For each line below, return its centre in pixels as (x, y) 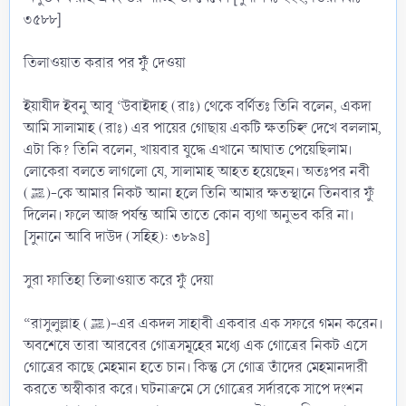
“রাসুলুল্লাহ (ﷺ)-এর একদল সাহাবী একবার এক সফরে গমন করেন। (57, 324)
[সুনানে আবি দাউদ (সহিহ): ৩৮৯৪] (117, 237)
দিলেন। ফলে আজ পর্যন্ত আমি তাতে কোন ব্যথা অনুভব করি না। (188, 215)
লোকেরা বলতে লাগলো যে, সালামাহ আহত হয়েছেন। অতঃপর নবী (197, 171)
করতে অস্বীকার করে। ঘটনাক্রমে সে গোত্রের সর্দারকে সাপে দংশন (193, 389)
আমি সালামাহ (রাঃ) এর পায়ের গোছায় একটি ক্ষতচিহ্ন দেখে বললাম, (203, 128)
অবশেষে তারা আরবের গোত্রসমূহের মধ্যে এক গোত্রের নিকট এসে (195, 345)
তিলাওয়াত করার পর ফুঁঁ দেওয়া (105, 63)
